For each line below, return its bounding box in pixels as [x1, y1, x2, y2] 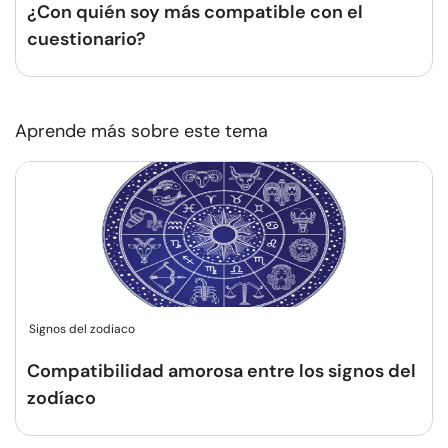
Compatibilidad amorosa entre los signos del [27, 359, 416, 383]
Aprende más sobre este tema [15, 119, 268, 143]
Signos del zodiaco [29, 321, 135, 337]
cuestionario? [27, 27, 146, 51]
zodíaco [27, 386, 96, 410]
